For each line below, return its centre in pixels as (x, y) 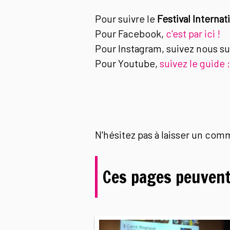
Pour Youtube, (127, 63)
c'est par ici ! (193, 33)
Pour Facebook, (130, 33)
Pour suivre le (126, 18)
